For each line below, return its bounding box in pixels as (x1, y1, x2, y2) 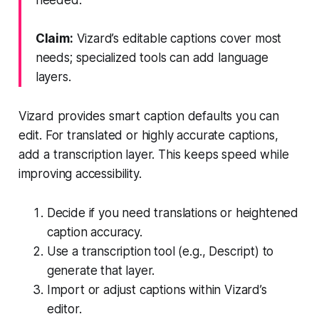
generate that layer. (46, 263, 155, 278)
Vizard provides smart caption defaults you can (18, 108, 279, 123)
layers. (35, 69, 71, 84)
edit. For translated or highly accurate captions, (18, 127, 278, 142)
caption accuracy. (46, 224, 142, 239)
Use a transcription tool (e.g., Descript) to (46, 244, 274, 258)
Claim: (35, 31, 73, 46)
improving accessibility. (18, 166, 142, 181)
